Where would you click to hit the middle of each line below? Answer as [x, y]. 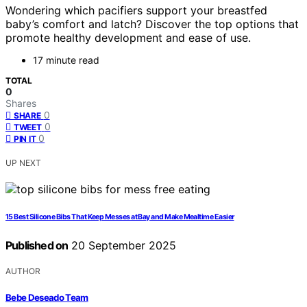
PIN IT [25, 139]
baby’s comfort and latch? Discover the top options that [152, 24]
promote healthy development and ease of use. [128, 38]
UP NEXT [23, 163]
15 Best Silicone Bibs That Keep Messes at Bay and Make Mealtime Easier [120, 217]
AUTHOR [23, 271]
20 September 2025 [122, 246]
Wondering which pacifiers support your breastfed [136, 11]
